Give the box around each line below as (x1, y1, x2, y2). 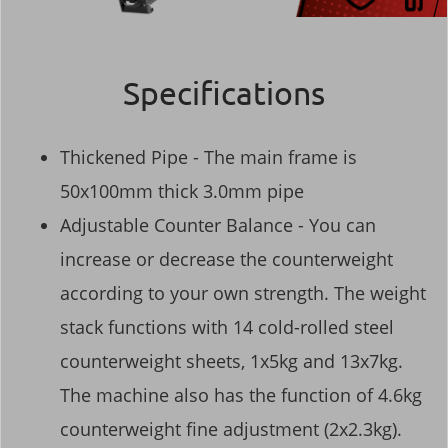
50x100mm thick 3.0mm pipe (60, 178, 304, 203)
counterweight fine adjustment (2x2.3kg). (60, 416, 402, 441)
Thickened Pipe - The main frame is (60, 144, 357, 169)
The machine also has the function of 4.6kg (60, 382, 422, 407)
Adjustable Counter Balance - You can (60, 212, 376, 237)
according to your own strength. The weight (60, 280, 426, 305)
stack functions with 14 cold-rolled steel (60, 314, 394, 339)
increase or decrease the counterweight (60, 246, 393, 271)
